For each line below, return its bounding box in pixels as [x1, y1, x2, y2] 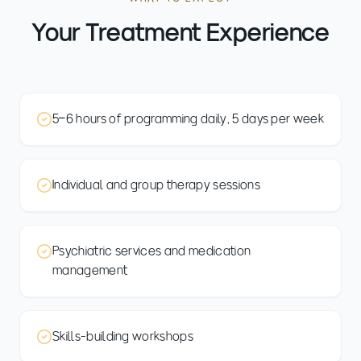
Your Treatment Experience [31, 19, 330, 45]
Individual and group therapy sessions [52, 178, 260, 191]
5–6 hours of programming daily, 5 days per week [52, 112, 325, 125]
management [52, 263, 128, 276]
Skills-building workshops [52, 330, 193, 342]
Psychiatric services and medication [52, 244, 251, 257]
